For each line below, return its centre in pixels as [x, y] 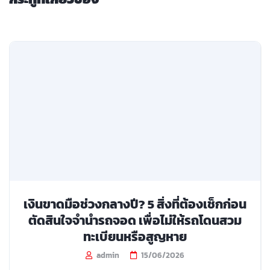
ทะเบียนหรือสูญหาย [135, 236]
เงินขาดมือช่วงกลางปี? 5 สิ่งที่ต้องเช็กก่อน [135, 204]
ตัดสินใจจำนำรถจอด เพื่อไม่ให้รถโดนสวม [135, 220]
